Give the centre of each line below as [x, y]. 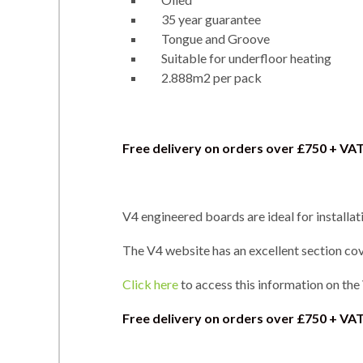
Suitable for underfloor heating [246, 58]
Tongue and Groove [216, 38]
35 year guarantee [211, 19]
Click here [150, 284]
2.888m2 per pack [211, 77]
